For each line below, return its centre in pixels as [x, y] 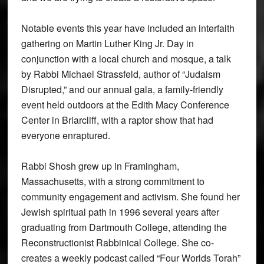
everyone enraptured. [65, 135]
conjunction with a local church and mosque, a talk [126, 58]
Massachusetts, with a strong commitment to [113, 181]
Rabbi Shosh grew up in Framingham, [100, 166]
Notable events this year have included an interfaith [128, 28]
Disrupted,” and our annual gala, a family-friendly [122, 89]
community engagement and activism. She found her [130, 196]
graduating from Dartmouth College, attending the [124, 227]
